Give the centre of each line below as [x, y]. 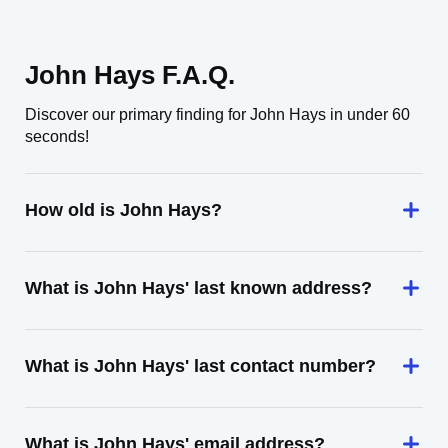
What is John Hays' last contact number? [200, 366]
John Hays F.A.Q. [130, 75]
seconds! [57, 136]
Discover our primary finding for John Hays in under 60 [217, 114]
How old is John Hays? [123, 210]
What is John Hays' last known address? [198, 288]
